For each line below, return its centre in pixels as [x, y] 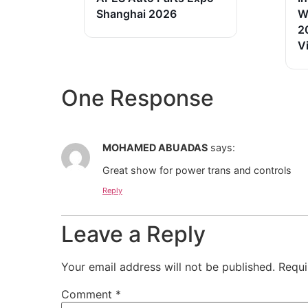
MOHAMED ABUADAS [155, 148]
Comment [88, 295]
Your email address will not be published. [168, 267]
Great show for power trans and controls [197, 170]
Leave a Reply [133, 234]
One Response [137, 98]
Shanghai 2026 [136, 14]
